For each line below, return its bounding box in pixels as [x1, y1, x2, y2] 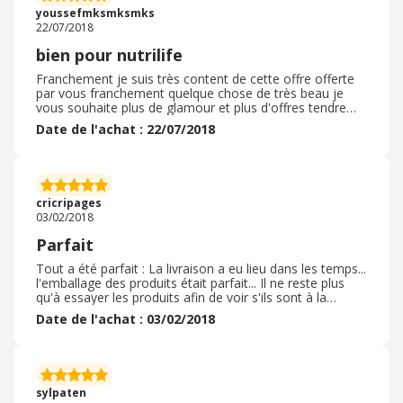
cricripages [36, 195, 102, 210]
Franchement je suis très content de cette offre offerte [36, 70, 354, 87]
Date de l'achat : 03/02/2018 [36, 310, 215, 327]
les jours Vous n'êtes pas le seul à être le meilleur [36, 128, 322, 145]
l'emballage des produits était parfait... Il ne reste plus [36, 274, 345, 291]
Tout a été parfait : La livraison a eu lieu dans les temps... [36, 260, 366, 277]
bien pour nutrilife [36, 44, 183, 66]
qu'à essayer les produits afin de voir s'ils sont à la [36, 289, 327, 306]
